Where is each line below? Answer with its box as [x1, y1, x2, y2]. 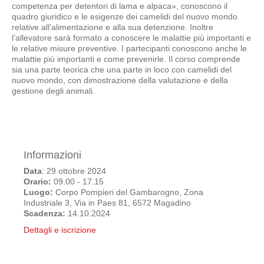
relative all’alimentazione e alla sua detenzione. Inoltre [12, 22, 213, 32]
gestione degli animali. [12, 86, 95, 95]
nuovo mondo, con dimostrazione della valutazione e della [12, 75, 228, 85]
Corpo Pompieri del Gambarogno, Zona [53, 187, 203, 197]
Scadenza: [24, 209, 68, 218]
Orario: [24, 177, 51, 186]
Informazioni [24, 149, 81, 161]
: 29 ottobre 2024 [42, 166, 106, 176]
